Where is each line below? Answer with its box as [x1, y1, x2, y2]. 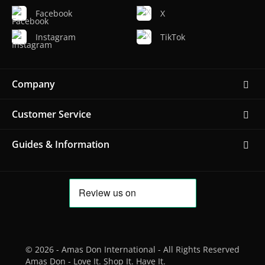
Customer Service [12, 107, 91, 121]
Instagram [35, 31, 76, 43]
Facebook [35, 7, 72, 19]
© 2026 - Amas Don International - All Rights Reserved [25, 243, 240, 255]
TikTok [160, 31, 185, 43]
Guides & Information [12, 137, 109, 151]
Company [12, 77, 55, 91]
